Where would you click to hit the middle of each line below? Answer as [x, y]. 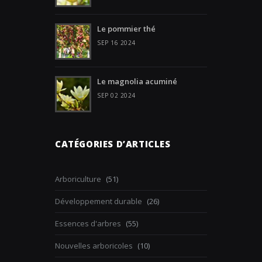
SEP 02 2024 [116, 95]
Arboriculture [78, 179]
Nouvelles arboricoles [94, 246]
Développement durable [99, 201]
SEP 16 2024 [116, 43]
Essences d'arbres [88, 223]
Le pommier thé [126, 29]
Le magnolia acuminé [137, 81]
